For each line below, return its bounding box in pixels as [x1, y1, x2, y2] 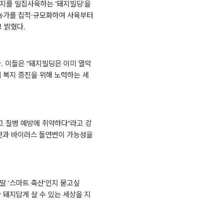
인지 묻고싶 [45, 177, 80, 188]
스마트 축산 [9, 177, 44, 188]
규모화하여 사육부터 [32, 9, 93, 20]
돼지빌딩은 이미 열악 [28, 57, 91, 68]
